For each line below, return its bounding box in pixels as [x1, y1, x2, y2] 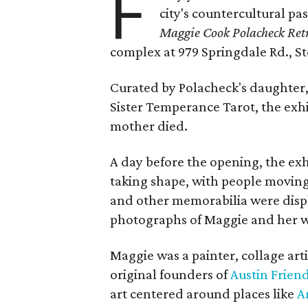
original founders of [110, 266, 230, 283]
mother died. [110, 118, 188, 134]
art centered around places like [110, 285, 297, 302]
